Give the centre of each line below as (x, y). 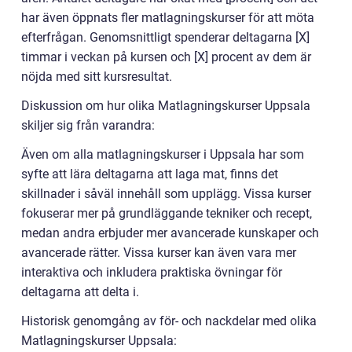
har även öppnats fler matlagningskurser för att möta (168, 17)
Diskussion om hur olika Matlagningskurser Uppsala (166, 105)
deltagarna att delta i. (80, 291)
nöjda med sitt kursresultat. (97, 76)
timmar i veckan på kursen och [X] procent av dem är (166, 57)
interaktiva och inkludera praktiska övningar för (152, 272)
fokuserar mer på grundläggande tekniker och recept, (167, 213)
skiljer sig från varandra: (88, 125)
